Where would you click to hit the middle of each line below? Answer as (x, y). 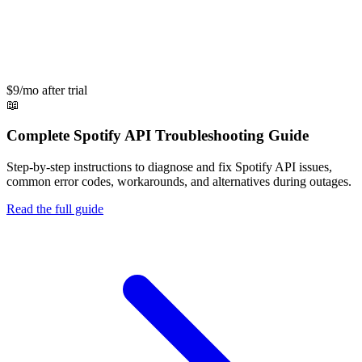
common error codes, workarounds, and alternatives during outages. (179, 182)
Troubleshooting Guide (230, 136)
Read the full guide (55, 209)
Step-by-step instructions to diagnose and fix (121, 167)
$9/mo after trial (47, 90)
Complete (40, 136)
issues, (314, 167)
